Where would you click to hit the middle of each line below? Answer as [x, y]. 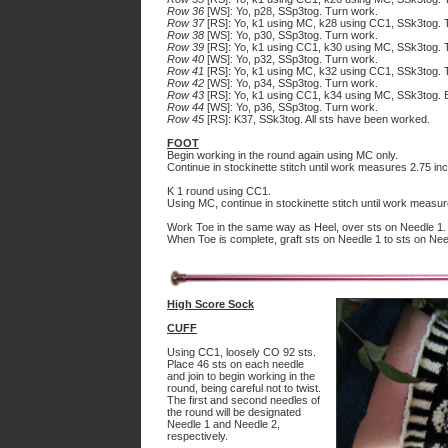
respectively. [197, 436]
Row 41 [185, 71]
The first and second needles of [243, 400]
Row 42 [185, 83]
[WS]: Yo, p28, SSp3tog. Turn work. [291, 11]
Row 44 [185, 107]
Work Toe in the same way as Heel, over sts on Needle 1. [306, 227]
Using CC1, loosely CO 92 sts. [241, 352]
